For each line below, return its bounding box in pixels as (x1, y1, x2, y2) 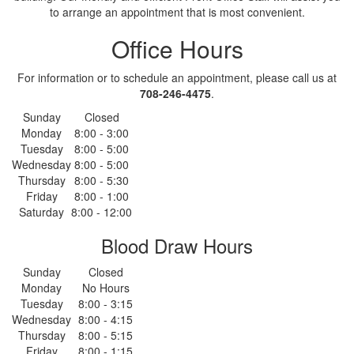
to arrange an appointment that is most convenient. (49, 4, 305, 20)
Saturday (19, 204, 64, 220)
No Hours (81, 280, 130, 296)
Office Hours (111, 32, 243, 66)
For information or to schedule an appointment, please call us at (17, 70, 337, 85)
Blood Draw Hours (101, 232, 253, 259)
